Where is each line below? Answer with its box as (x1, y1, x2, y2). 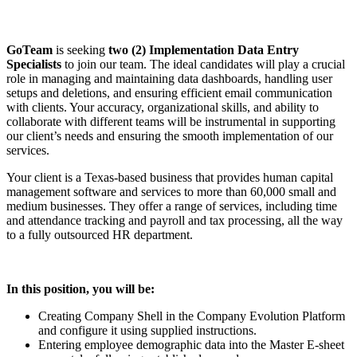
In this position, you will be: (6, 281, 155, 296)
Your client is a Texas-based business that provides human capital (6, 170, 333, 184)
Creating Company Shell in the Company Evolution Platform (38, 308, 345, 323)
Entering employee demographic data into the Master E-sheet (38, 337, 344, 351)
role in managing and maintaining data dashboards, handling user (6, 71, 332, 85)
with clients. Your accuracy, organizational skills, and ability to (6, 100, 319, 114)
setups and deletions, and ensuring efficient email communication (6, 85, 332, 100)
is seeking (56, 42, 108, 57)
